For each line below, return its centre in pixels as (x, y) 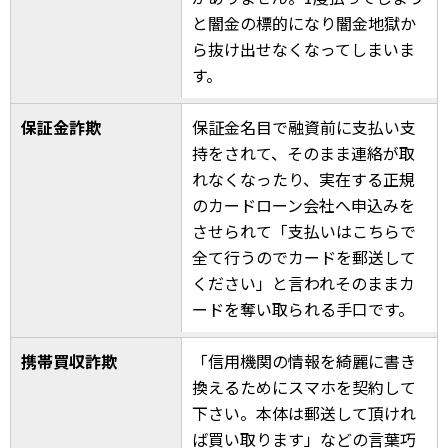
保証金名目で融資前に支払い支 (304, 126)
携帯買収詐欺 (69, 360)
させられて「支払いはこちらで (304, 230)
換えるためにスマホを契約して (304, 386)
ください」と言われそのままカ (304, 282)
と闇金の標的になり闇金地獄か (304, 22)
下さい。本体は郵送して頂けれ (304, 412)
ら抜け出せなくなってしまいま (304, 48)
